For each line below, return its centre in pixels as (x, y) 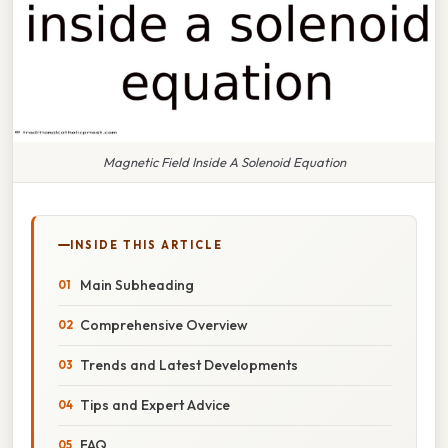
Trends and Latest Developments (189, 364)
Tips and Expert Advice (155, 404)
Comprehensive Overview (164, 324)
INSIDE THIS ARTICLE (146, 244)
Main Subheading (137, 284)
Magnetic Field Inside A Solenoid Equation (224, 161)
